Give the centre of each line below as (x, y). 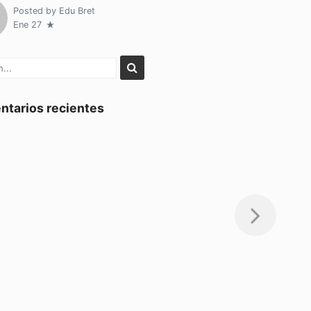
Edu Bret (77, 11)
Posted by (36, 11)
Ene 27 (28, 25)
